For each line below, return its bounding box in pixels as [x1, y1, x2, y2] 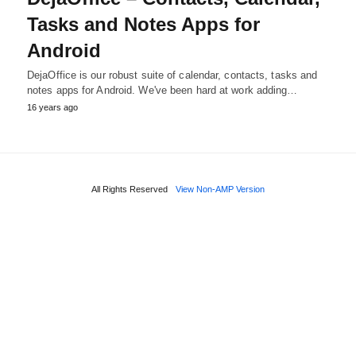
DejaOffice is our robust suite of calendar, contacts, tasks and [27, 68, 318, 81]
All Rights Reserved [91, 184, 168, 194]
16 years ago [27, 102, 78, 112]
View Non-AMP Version [176, 184, 265, 194]
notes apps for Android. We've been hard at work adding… [27, 83, 298, 96]
